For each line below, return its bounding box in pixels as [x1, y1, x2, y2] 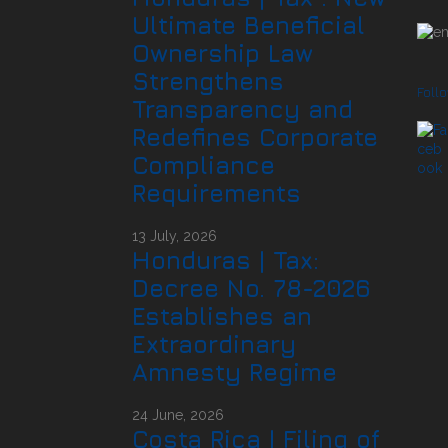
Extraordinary [132, 329, 296, 358]
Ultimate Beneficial [132, 10, 365, 39]
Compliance [132, 150, 275, 179]
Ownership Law [132, 38, 313, 67]
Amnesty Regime [132, 357, 337, 386]
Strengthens [132, 66, 284, 95]
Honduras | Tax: [132, 245, 319, 274]
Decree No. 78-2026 [132, 273, 371, 302]
